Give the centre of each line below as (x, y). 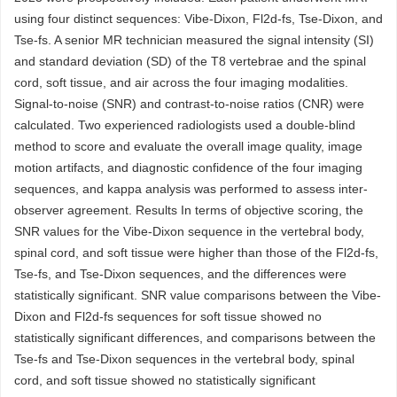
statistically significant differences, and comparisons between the (195, 338)
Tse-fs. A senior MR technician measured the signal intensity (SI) (194, 40)
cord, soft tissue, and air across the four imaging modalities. (181, 82)
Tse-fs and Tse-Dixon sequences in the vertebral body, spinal (184, 359)
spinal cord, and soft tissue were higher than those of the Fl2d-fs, (196, 253)
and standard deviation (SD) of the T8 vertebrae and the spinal (190, 61)
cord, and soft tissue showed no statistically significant (165, 380)
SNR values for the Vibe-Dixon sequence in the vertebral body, (189, 231)
